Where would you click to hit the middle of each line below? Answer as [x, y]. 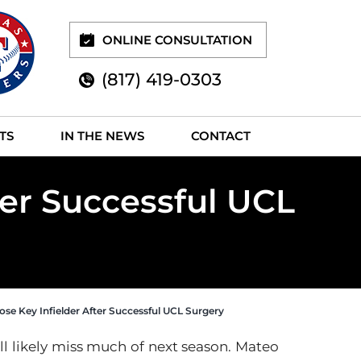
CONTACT [221, 136]
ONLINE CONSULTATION [177, 40]
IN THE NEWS [102, 136]
